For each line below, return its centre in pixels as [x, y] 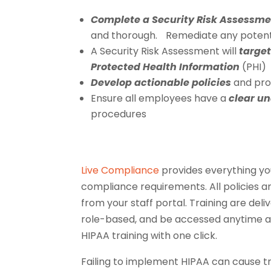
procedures [119, 114]
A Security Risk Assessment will [165, 51]
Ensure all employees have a [160, 98]
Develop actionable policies [161, 82]
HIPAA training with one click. [149, 235]
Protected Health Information [167, 67]
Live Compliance [120, 170]
